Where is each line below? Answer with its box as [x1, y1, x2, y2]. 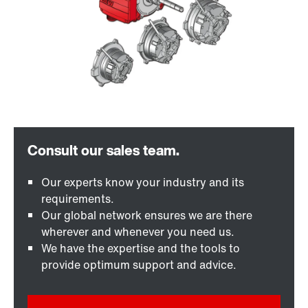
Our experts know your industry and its [41, 174, 244, 191]
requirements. [41, 190, 114, 208]
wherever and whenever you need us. [41, 223, 234, 241]
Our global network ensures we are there [41, 207, 252, 224]
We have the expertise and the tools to [41, 240, 240, 257]
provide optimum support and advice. [41, 256, 236, 274]
